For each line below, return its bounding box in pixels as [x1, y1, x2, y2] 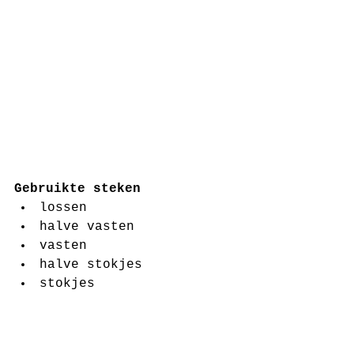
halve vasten [40, 220, 150, 234]
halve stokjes [40, 258, 158, 272]
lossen [40, 201, 103, 215]
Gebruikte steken [14, 182, 141, 196]
